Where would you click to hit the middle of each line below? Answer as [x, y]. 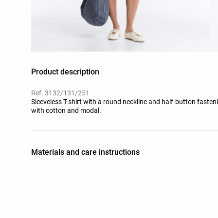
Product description [65, 72]
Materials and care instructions [85, 152]
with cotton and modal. [66, 110]
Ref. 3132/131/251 [60, 93]
